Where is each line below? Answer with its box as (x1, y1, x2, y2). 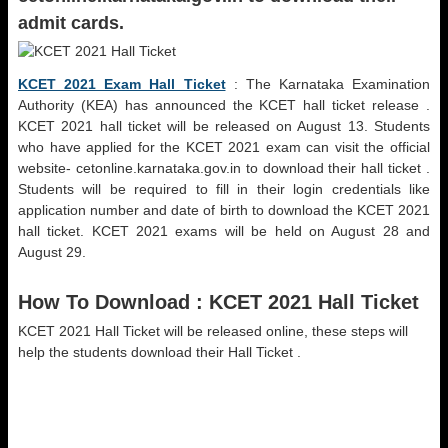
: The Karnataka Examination (225, 76, 430, 92)
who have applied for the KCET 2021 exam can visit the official (18, 139, 430, 155)
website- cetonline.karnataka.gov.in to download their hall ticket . (18, 160, 430, 176)
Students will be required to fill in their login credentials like (18, 181, 430, 197)
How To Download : (18, 291, 209, 313)
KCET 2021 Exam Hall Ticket (18, 76, 226, 92)
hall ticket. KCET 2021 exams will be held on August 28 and (18, 223, 430, 239)
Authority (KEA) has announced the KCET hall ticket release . (18, 97, 430, 113)
